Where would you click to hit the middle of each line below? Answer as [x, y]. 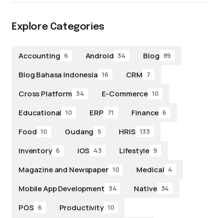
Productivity [81, 207]
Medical [150, 169]
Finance [145, 112]
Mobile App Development [62, 188]
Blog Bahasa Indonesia [58, 74]
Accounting [39, 55]
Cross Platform [45, 93]
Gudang [79, 131]
